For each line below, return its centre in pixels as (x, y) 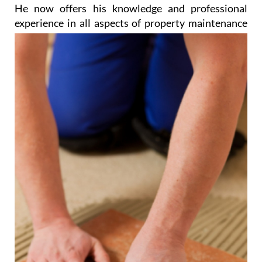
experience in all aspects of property (100, 23)
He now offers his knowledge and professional (131, 8)
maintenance (216, 23)
